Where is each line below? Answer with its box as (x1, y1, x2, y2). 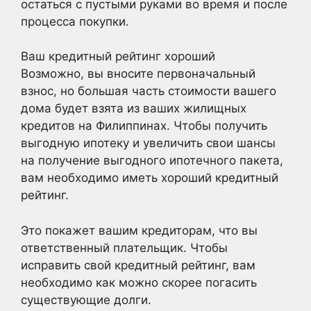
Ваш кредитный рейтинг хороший (21, 49, 215, 63)
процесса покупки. (21, 14, 129, 28)
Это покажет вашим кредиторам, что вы (21, 223, 258, 237)
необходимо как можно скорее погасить (21, 275, 257, 289)
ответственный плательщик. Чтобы (21, 240, 228, 255)
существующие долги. (21, 292, 151, 307)
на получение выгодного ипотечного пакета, (21, 153, 283, 167)
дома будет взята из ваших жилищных (21, 101, 246, 115)
